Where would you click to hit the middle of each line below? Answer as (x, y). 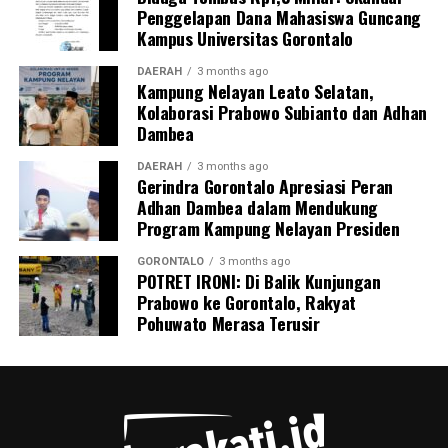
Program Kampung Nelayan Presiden (268, 227)
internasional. (69, 71)
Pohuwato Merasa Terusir (228, 322)
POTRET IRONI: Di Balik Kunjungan (258, 280)
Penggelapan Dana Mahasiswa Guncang (278, 16)
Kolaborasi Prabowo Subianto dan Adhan (281, 111)
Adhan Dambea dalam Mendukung (257, 206)
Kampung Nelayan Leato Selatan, (255, 90)
